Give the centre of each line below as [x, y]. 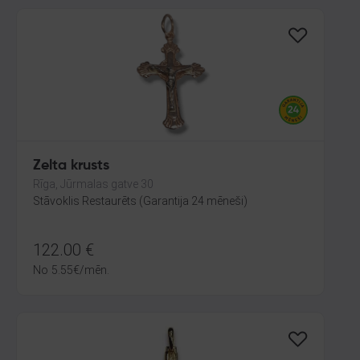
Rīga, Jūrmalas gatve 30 [93, 184]
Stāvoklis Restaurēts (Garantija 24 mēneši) [140, 201]
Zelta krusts [71, 166]
